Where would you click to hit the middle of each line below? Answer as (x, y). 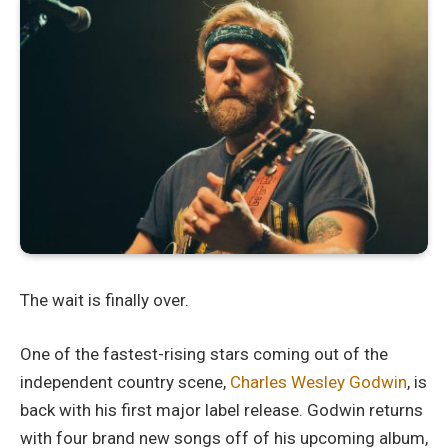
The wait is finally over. (104, 299)
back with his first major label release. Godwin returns (221, 409)
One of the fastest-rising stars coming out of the (204, 353)
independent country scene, (125, 381)
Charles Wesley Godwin (318, 381)
